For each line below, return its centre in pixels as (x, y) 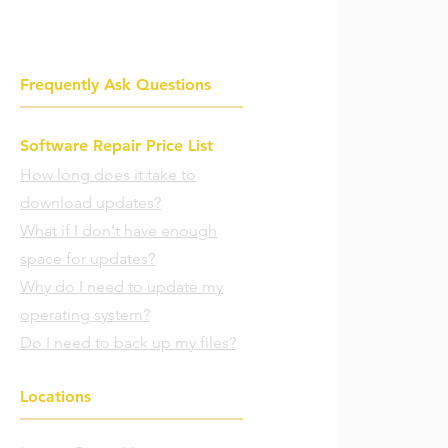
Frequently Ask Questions (115, 84)
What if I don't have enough (118, 230)
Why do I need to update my (121, 286)
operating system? (85, 314)
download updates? (90, 202)
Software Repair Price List (116, 145)
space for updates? (87, 258)
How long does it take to (108, 174)
